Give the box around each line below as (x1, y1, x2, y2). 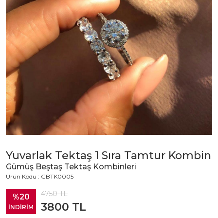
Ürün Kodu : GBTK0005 (6, 173, 73, 181)
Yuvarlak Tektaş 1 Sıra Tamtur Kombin (6, 149, 211, 163)
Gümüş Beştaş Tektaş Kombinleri (6, 162, 136, 172)
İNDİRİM (8, 203, 34, 211)
